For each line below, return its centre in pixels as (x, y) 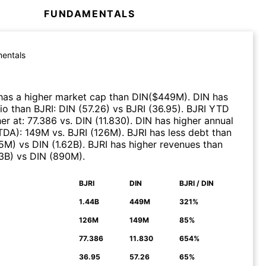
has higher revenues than (165, 144)
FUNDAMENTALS (90, 13)
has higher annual (193, 120)
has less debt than (189, 132)
